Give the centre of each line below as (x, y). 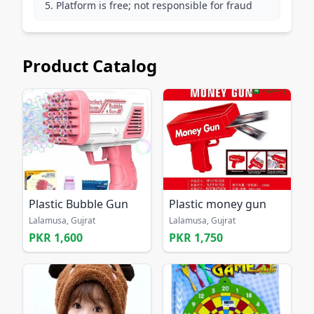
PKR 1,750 (196, 238)
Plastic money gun (218, 204)
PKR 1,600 (56, 238)
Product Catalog (90, 66)
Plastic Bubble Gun (78, 204)
